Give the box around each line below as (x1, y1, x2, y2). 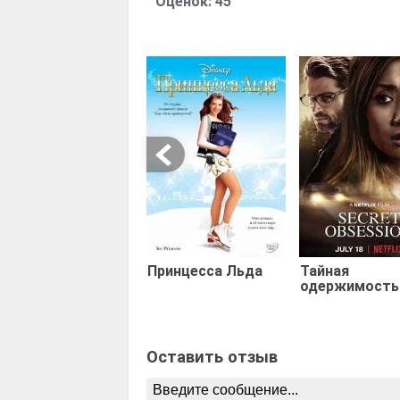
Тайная (299, 262, 349, 279)
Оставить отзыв (146, 346, 278, 366)
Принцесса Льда (147, 262, 262, 279)
